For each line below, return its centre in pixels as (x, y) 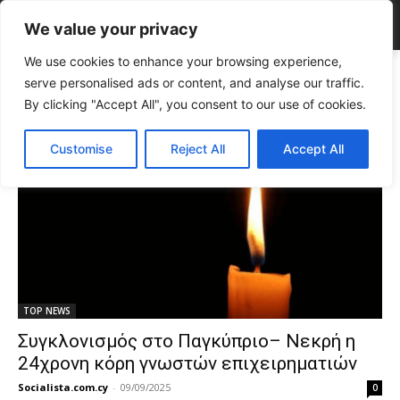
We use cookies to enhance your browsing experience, (183, 61)
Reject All (197, 149)
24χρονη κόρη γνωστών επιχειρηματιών (187, 363)
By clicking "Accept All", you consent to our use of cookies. (195, 104)
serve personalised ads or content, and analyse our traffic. (194, 83)
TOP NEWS (47, 311)
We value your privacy (111, 29)
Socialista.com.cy (63, 387)
